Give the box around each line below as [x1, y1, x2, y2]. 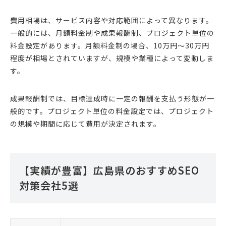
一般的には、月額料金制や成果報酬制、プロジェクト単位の [10, 28, 214, 38]
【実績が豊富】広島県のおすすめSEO [19, 163, 199, 178]
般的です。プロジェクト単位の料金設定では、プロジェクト [10, 106, 214, 117]
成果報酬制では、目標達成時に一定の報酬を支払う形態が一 [10, 93, 214, 104]
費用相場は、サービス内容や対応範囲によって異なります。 [10, 15, 213, 26]
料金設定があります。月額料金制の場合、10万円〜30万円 [10, 40, 209, 51]
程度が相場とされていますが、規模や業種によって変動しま [10, 53, 214, 64]
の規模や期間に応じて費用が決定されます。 [10, 119, 161, 129]
